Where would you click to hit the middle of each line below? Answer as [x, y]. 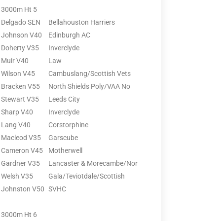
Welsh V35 [17, 176]
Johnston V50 [23, 189]
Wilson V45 [18, 73]
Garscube [63, 137]
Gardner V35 [20, 163]
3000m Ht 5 [19, 9]
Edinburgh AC [69, 35]
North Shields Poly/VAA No [89, 86]
